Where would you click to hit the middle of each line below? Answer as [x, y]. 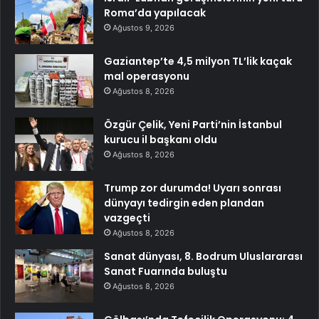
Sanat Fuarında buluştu [166, 272]
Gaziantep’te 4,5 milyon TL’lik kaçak [198, 62]
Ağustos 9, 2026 [143, 28]
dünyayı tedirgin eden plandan [184, 203]
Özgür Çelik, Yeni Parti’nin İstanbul [193, 125]
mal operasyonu [147, 77]
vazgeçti [127, 218]
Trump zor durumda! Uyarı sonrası [193, 188]
